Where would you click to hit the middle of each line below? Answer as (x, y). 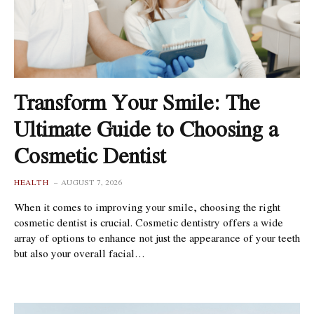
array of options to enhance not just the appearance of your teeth (157, 238)
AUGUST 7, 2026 (91, 183)
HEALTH (31, 183)
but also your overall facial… (80, 253)
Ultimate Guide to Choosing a (146, 129)
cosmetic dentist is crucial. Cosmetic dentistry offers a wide (149, 223)
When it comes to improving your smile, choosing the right (147, 207)
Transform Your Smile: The (137, 102)
